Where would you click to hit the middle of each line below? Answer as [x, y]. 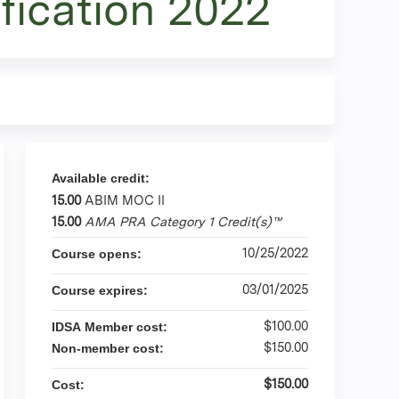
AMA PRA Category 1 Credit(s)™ [183, 221]
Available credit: [102, 178]
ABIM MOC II [125, 199]
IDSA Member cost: [110, 326]
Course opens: [98, 253]
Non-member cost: [108, 348]
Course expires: [102, 290]
